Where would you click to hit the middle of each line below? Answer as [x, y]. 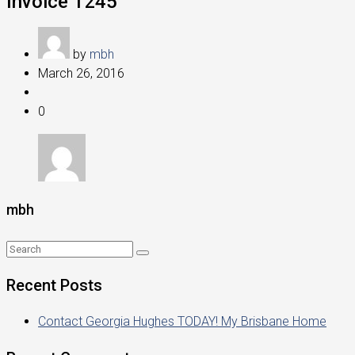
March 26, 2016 [81, 73]
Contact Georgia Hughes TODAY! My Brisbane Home [182, 321]
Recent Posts [54, 285]
